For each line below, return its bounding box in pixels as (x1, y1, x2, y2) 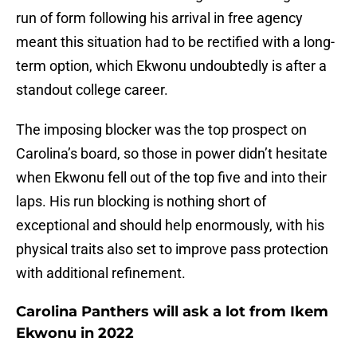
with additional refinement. (16, 265, 186, 282)
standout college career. (16, 81, 168, 99)
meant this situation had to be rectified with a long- (16, 33, 335, 51)
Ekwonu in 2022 (16, 324, 134, 343)
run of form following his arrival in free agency (16, 10, 303, 27)
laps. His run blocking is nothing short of (16, 193, 266, 210)
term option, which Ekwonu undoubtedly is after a (16, 57, 327, 75)
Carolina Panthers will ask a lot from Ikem (16, 303, 328, 321)
